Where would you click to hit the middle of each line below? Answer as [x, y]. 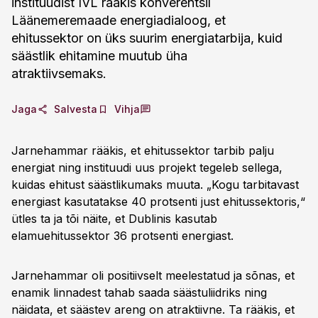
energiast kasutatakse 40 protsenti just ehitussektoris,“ [158, 202]
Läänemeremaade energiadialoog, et [119, 20]
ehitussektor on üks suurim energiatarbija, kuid [147, 38]
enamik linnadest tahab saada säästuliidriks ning [139, 292]
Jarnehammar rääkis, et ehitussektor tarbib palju [143, 150]
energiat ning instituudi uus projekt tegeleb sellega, [147, 168]
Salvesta [76, 109]
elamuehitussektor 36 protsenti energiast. [122, 236]
